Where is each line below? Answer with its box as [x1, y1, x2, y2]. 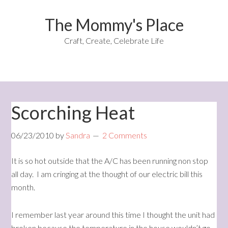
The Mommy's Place [44, 15, 184, 35]
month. [11, 182, 36, 192]
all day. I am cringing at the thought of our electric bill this [11, 169, 203, 179]
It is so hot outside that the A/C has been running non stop [11, 156, 209, 165]
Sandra [66, 130, 91, 140]
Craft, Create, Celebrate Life [64, 36, 164, 45]
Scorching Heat [11, 101, 135, 124]
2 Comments [102, 130, 148, 140]
